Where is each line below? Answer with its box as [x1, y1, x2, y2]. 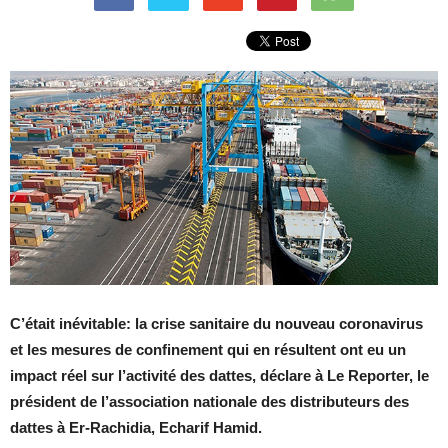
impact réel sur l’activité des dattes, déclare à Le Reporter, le [10, 367, 429, 384]
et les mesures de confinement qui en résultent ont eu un [10, 341, 406, 358]
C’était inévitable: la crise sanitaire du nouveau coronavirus [10, 315, 423, 332]
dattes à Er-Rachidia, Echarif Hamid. [10, 419, 262, 436]
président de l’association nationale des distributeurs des [10, 393, 409, 410]
